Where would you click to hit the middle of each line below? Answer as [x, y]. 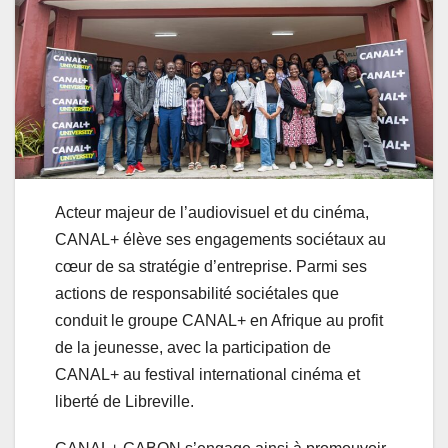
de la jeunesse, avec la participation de [193, 347]
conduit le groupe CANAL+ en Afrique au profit [219, 320]
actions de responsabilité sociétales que [197, 293]
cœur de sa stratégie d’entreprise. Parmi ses [211, 266]
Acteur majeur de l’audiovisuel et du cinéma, [212, 212]
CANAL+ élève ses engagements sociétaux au [220, 239]
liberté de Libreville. [124, 401]
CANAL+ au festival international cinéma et [207, 374]
